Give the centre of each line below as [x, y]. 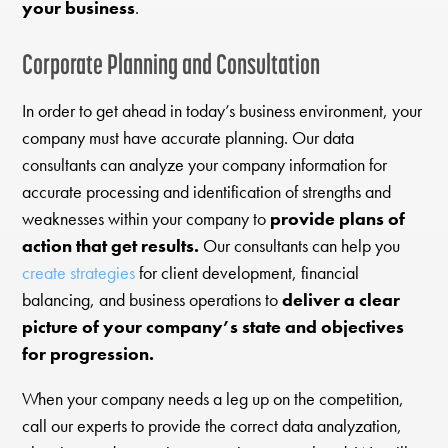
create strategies [79, 272]
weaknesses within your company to [146, 218]
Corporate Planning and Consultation [171, 63]
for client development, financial [247, 272]
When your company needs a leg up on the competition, [213, 399]
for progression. [88, 353]
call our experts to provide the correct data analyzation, [212, 426]
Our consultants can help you [300, 245]
